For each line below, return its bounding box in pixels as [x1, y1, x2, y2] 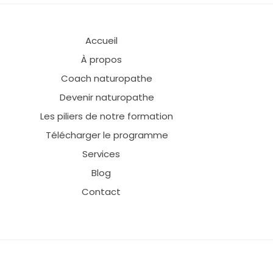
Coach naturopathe [61, 72, 152, 85]
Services [82, 147, 120, 161]
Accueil [85, 34, 118, 48]
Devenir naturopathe [59, 91, 154, 104]
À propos [80, 53, 122, 66]
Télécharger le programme [45, 129, 168, 142]
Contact [82, 185, 121, 199]
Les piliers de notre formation [40, 110, 173, 123]
